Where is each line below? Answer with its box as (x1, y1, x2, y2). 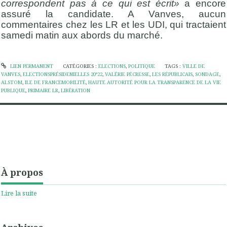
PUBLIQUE (1, 87, 25, 94)
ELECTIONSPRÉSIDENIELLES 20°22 (23, 71, 102, 78)
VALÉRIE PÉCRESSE (105, 71, 149, 78)
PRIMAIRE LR (28, 87, 58, 94)
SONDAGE (195, 71, 219, 78)
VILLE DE (182, 63, 205, 70)
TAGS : (165, 63, 183, 70)
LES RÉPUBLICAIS (152, 71, 193, 78)
